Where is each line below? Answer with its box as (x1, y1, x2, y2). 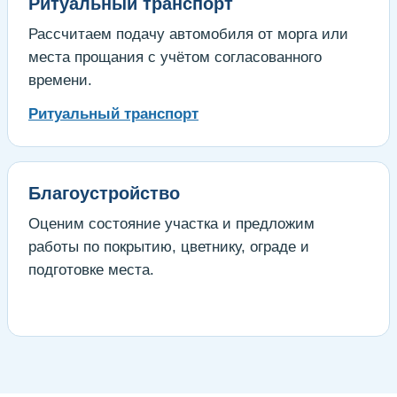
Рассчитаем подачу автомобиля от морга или (28, 25, 348, 43)
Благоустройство (28, 183, 180, 203)
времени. (28, 71, 92, 89)
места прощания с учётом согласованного (28, 48, 322, 66)
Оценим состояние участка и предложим (28, 214, 315, 232)
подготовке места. (28, 261, 154, 278)
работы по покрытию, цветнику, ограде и (28, 237, 309, 255)
